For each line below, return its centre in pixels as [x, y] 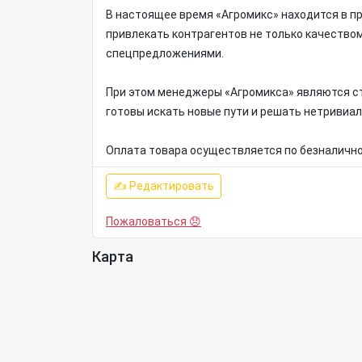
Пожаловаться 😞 [154, 221]
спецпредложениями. [165, 53]
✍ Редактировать [164, 186]
